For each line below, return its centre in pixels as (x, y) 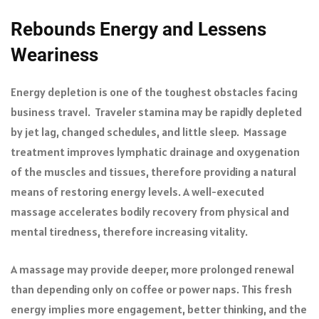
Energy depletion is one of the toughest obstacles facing (154, 91)
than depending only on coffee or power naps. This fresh (151, 289)
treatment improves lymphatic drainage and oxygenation (155, 151)
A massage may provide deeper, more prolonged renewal (152, 269)
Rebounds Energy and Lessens (138, 29)
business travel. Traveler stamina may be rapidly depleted (156, 111)
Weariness (54, 54)
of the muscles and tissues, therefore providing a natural (153, 171)
